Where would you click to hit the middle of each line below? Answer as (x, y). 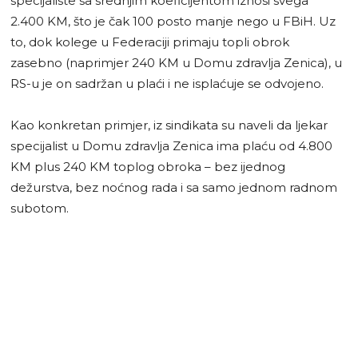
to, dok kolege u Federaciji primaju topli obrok (150, 42)
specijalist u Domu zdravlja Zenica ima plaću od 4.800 (171, 145)
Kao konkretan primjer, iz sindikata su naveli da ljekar (169, 125)
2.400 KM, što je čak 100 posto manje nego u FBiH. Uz (173, 21)
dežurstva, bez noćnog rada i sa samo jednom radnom (174, 187)
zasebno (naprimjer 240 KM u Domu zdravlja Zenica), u (176, 62)
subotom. (40, 208)
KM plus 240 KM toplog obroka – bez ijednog (148, 166)
